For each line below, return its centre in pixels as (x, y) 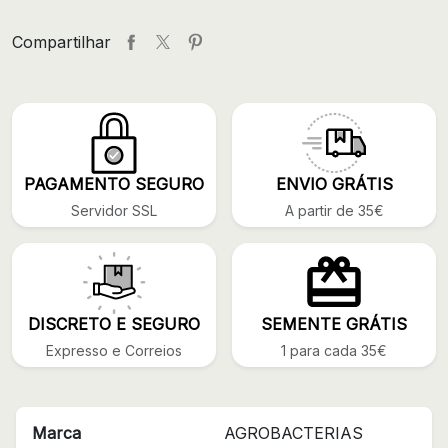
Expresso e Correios (114, 350)
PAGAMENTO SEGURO (114, 183)
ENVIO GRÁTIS (334, 183)
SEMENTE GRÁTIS (334, 323)
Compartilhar (61, 41)
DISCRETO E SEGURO (114, 323)
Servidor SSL (114, 210)
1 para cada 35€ (334, 350)
